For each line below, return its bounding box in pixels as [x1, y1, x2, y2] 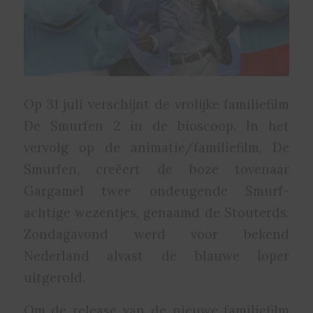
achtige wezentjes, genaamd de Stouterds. [23, 204, 290, 221]
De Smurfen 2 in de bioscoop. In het [23, 117, 290, 135]
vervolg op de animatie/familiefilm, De [23, 139, 290, 156]
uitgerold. [23, 269, 85, 286]
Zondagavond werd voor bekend [23, 226, 290, 243]
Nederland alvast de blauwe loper [23, 247, 290, 265]
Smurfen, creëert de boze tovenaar [23, 161, 290, 178]
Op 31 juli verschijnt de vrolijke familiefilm [23, 96, 290, 113]
